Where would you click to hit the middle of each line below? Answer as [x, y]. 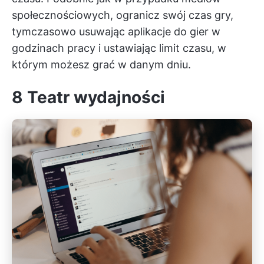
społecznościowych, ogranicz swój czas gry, [123, 15]
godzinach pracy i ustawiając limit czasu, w [119, 48]
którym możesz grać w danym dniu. [101, 65]
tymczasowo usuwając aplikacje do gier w [116, 32]
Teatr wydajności [94, 98]
